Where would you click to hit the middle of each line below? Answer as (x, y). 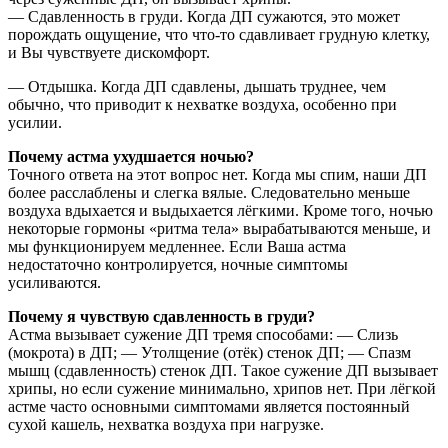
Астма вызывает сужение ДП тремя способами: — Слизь (203, 335)
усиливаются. (54, 283)
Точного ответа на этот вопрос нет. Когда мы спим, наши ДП (217, 175)
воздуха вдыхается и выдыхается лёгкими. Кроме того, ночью (220, 211)
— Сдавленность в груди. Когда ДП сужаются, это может (204, 17)
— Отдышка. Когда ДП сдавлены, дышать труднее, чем (197, 87)
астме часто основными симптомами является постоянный (209, 407)
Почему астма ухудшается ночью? (131, 157)
